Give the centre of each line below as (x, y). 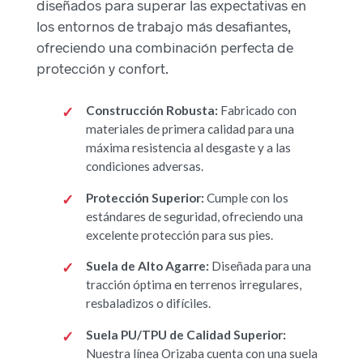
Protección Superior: (145, 197)
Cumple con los (246, 197)
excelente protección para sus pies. (179, 235)
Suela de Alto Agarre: (147, 266)
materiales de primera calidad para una (190, 129)
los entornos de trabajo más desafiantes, (164, 26)
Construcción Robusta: (152, 111)
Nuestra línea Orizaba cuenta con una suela (201, 353)
